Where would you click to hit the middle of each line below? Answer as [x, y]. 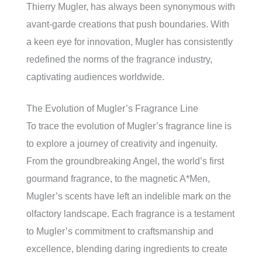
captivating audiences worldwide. [95, 77]
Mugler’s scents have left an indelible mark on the [129, 196]
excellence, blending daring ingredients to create [127, 249]
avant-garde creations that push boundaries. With [128, 24]
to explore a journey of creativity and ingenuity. [122, 144]
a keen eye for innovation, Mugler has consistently [130, 42]
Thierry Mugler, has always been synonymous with [131, 7]
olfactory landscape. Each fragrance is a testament [130, 214]
